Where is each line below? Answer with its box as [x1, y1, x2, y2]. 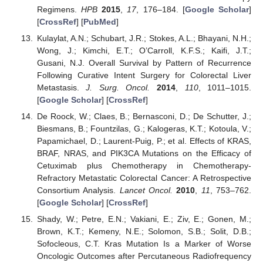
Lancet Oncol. [119, 185, 173, 195]
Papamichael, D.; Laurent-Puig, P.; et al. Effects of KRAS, [36, 136, 251, 146]
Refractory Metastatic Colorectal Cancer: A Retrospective [36, 173, 251, 183]
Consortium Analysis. [36, 185, 120, 195]
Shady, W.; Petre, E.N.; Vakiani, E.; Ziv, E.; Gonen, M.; [36, 214, 251, 224]
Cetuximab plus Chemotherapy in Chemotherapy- [36, 160, 251, 170]
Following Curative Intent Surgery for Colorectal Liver [36, 70, 251, 80]
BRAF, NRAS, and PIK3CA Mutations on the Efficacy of [36, 148, 251, 158]
